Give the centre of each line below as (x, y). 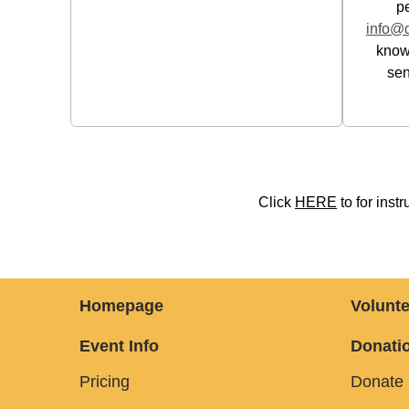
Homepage (121, 306)
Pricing (105, 382)
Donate (377, 382)
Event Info (119, 346)
